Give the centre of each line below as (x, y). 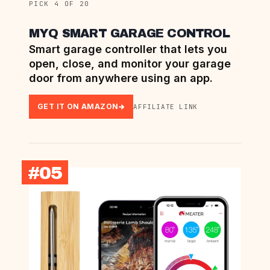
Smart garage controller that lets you (128, 49)
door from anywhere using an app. (121, 78)
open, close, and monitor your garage (130, 64)
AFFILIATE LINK (165, 107)
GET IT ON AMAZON (78, 107)
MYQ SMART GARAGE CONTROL (129, 33)
